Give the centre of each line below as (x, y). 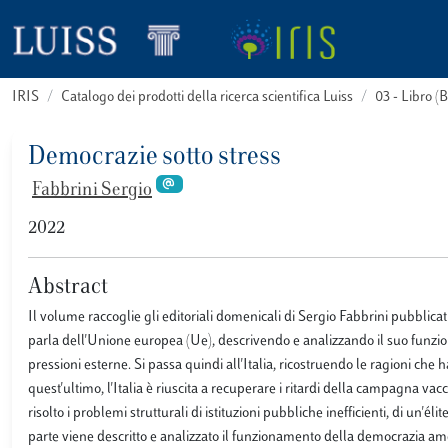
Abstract (68, 287)
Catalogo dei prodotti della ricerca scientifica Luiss (207, 97)
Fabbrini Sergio (92, 191)
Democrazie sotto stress (154, 158)
